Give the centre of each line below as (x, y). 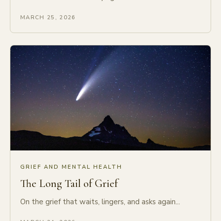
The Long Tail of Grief (69, 183)
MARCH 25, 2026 (48, 18)
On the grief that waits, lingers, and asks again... (100, 202)
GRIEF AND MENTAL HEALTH (72, 167)
